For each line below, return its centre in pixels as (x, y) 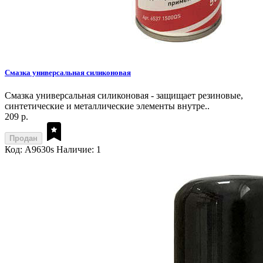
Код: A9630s (29, 150)
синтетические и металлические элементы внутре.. (107, 106)
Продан (23, 139)
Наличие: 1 (79, 150)
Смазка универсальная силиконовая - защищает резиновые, (124, 96)
